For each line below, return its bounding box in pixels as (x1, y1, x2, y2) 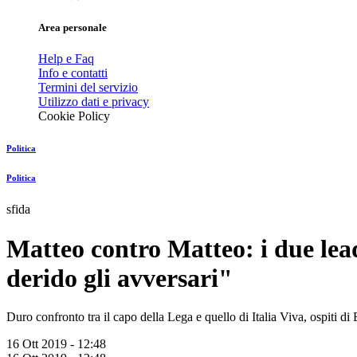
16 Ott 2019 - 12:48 (6, 337, 106, 351)
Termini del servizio (38, 80, 138, 95)
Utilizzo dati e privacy (38, 95, 149, 109)
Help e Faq (38, 52, 94, 66)
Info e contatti (38, 66, 108, 80)
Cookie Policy (38, 109, 110, 124)
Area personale (38, 22, 107, 34)
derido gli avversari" (6, 263, 233, 292)
